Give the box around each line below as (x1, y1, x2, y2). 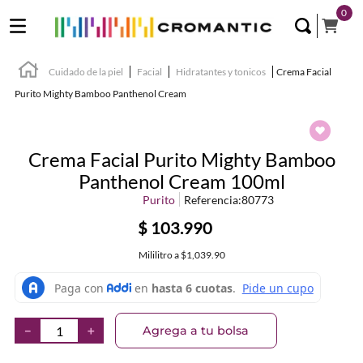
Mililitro (138, 249, 173, 261)
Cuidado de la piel (49, 65, 123, 78)
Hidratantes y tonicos (176, 65, 266, 78)
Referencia (183, 193, 238, 207)
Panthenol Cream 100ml (78, 169, 285, 193)
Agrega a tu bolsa (143, 322, 250, 338)
